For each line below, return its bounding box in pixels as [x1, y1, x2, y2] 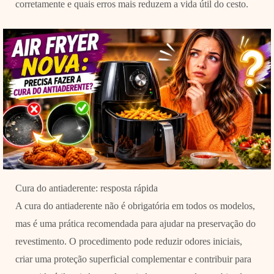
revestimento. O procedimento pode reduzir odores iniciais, [15, 235, 242, 246]
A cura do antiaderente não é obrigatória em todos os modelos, [15, 200, 255, 211]
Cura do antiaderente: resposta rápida [15, 182, 158, 193]
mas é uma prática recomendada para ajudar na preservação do [15, 218, 256, 229]
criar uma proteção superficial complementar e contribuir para [15, 253, 251, 264]
